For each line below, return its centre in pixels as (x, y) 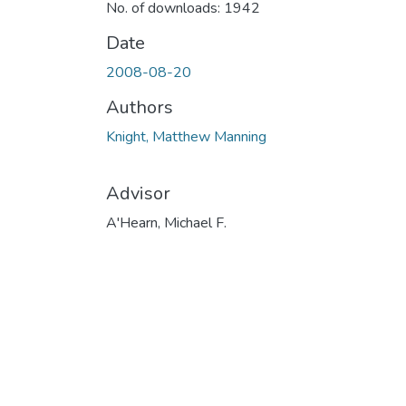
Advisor (138, 193)
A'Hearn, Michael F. (166, 222)
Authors (140, 107)
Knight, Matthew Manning (186, 136)
